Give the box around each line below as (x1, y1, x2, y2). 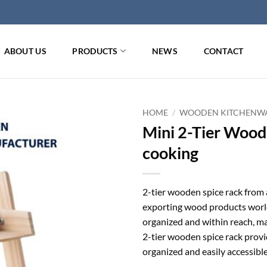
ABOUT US (4, 46, 46, 57)
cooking (142, 142, 198, 163)
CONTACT (203, 46, 244, 57)
